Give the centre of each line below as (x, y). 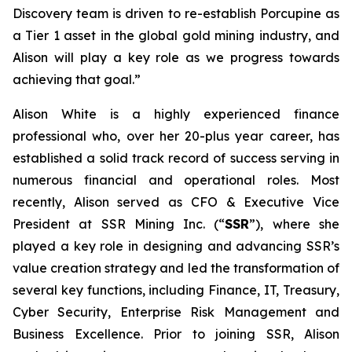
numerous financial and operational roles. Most (176, 180)
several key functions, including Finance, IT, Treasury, (176, 290)
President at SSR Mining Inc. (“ (119, 224)
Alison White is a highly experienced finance (176, 114)
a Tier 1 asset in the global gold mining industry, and (176, 35)
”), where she (295, 224)
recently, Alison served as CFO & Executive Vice (176, 202)
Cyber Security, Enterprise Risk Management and (176, 312)
